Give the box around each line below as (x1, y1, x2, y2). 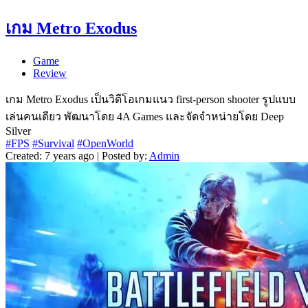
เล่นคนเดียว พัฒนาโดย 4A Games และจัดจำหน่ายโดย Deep (5, 111, 284, 123)
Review (33, 67, 67, 80)
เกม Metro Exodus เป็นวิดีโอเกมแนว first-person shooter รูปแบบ (5, 93, 296, 106)
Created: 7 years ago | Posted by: (5, 150, 149, 162)
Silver (5, 125, 31, 137)
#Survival (32, 137, 74, 150)
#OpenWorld (77, 137, 133, 150)
